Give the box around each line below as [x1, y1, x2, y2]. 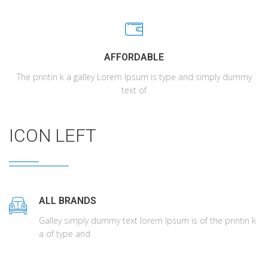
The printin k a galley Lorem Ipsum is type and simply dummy [16, 71, 252, 83]
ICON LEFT [9, 125, 96, 146]
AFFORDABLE [104, 51, 164, 63]
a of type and [39, 228, 90, 239]
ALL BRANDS [39, 195, 96, 206]
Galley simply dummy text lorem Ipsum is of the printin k [39, 215, 256, 226]
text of [121, 84, 147, 96]
